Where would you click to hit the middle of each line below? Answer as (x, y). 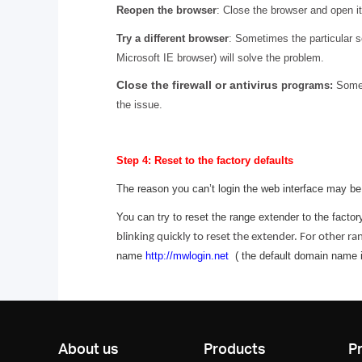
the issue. (139, 105)
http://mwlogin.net (187, 255)
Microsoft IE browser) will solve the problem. (220, 57)
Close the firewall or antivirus (199, 85)
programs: (307, 86)
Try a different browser (173, 38)
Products (234, 348)
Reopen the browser (166, 10)
